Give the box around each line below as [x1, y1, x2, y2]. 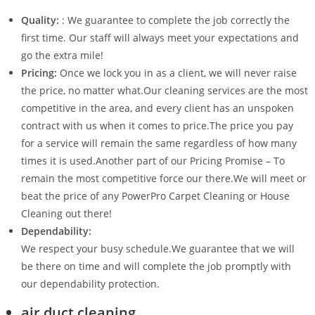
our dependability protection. [21, 276, 160, 290]
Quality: [21, 13, 62, 27]
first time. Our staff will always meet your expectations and [21, 30, 299, 44]
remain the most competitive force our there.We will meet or [21, 171, 307, 185]
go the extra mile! [21, 48, 103, 62]
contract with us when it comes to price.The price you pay [21, 118, 293, 132]
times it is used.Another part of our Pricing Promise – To [21, 153, 285, 167]
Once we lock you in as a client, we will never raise [60, 65, 297, 79]
